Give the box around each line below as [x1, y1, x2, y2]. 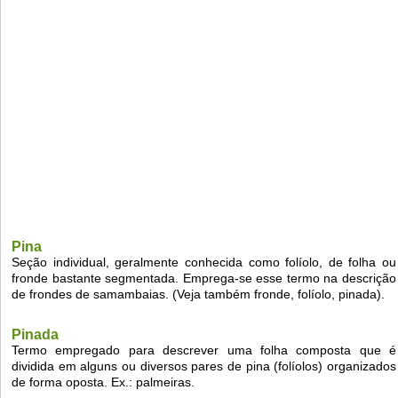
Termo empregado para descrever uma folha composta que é [12, 343, 396, 358]
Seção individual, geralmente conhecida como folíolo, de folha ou [12, 255, 396, 270]
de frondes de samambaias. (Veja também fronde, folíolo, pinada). [12, 287, 385, 302]
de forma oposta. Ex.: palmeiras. [12, 375, 195, 390]
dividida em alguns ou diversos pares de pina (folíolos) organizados [12, 359, 396, 374]
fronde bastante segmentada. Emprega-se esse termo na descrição [12, 271, 396, 286]
